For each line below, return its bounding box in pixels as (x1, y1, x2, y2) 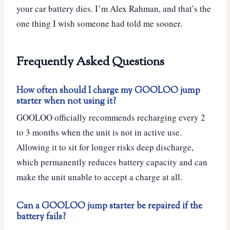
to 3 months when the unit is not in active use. (16, 126, 182, 138)
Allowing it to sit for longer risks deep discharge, (16, 141, 194, 153)
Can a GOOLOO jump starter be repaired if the (16, 199, 202, 213)
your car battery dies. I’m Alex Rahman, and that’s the (16, 2, 211, 14)
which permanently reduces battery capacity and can (16, 156, 207, 168)
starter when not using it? (16, 94, 116, 108)
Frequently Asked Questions (16, 53, 164, 71)
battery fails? (16, 210, 66, 223)
